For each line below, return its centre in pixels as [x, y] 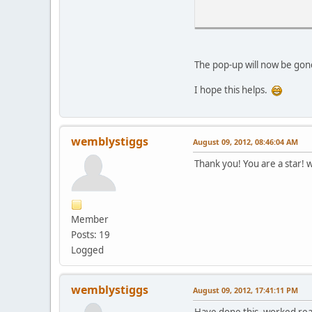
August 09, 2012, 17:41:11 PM [245, 290]
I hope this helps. [233, 89]
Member [90, 219]
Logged [87, 250]
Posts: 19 [91, 234]
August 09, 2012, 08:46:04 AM [245, 141]
